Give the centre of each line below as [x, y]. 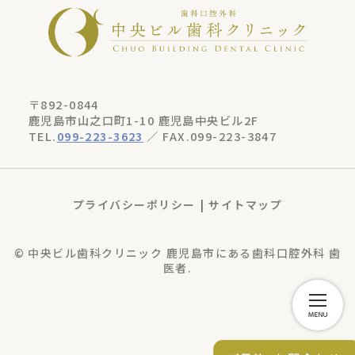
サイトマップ [245, 205]
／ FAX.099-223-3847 [210, 136]
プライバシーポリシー [134, 205]
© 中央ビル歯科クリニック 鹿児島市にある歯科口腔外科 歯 [177, 253]
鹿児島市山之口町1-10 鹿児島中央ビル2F [143, 120]
